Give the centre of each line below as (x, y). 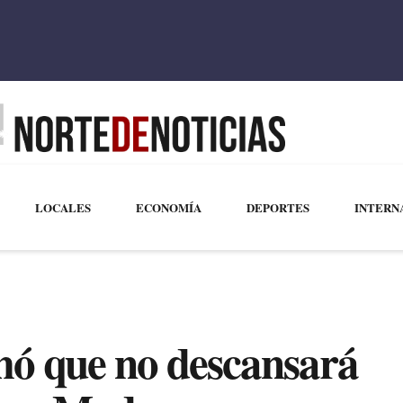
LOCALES (63, 208)
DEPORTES (278, 208)
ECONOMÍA (168, 208)
